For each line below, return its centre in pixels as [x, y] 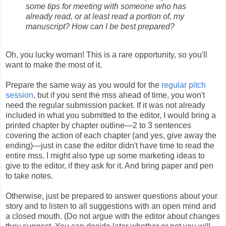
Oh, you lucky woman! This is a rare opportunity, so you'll [106, 54]
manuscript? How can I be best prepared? [100, 26]
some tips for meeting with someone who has [106, 6]
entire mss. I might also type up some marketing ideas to [105, 155]
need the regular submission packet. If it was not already [105, 105]
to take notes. [29, 176]
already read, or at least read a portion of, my [105, 16]
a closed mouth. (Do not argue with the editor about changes [113, 216]
